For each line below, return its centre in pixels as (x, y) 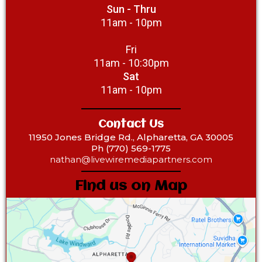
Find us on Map (131, 186)
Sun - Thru (131, 9)
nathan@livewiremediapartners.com (131, 159)
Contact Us (131, 124)
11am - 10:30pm (131, 63)
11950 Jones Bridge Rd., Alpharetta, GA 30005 (131, 137)
